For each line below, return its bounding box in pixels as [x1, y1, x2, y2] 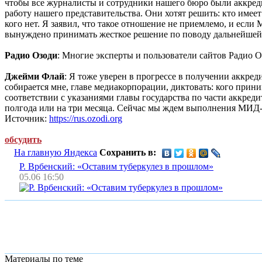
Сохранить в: [99, 147, 156, 157]
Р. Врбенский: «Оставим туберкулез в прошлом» [19, 161, 213, 171]
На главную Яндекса [14, 147, 97, 157]
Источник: [5, 113, 49, 123]
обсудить [5, 134, 42, 144]
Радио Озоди [5, 50, 57, 60]
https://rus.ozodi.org [49, 113, 122, 123]
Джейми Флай [5, 71, 64, 81]
